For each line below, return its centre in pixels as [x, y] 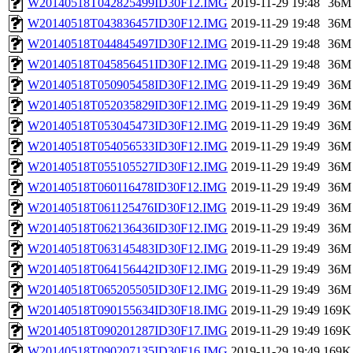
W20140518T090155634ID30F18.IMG [128, 310]
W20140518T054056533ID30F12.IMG [128, 147]
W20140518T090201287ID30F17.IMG [128, 331]
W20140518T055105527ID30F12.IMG [128, 167]
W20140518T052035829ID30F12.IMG [128, 106]
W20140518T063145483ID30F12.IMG [128, 249]
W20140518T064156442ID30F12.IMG [128, 269]
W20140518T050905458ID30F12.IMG [128, 85]
